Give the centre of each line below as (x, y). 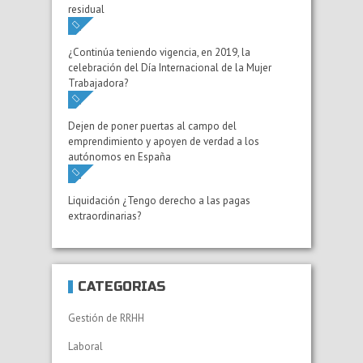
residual (86, 9)
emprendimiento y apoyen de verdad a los (164, 142)
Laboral (85, 346)
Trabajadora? (98, 83)
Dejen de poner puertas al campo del (152, 126)
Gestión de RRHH (106, 318)
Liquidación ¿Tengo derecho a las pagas (159, 200)
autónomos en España (120, 157)
